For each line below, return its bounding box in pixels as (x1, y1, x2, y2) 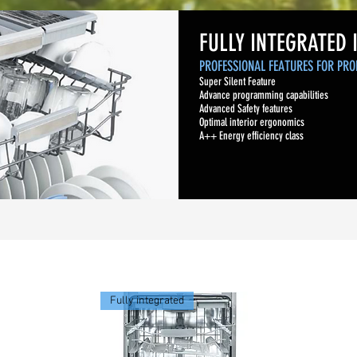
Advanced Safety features (199, 102, 292, 116)
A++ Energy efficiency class (199, 129, 304, 143)
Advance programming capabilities (199, 88, 331, 102)
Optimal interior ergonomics (199, 116, 307, 129)
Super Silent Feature (199, 75, 276, 88)
